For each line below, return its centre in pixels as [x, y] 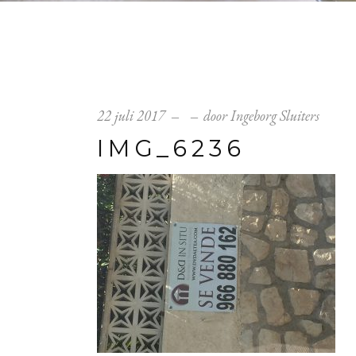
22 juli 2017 [131, 116]
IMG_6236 [171, 148]
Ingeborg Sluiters [275, 116]
